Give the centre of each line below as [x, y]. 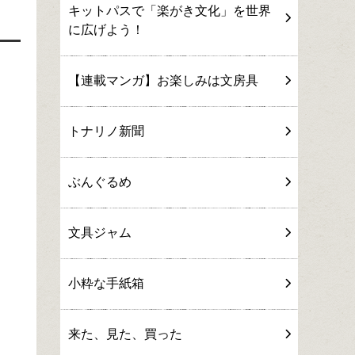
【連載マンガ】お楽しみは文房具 [163, 80]
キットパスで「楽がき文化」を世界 [170, 11]
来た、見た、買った [125, 334]
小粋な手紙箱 [106, 283]
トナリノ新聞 [106, 131]
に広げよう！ [106, 30]
